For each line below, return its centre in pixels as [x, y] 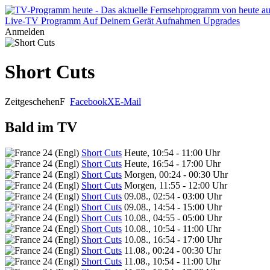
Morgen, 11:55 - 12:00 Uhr [176, 185]
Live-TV [22, 21]
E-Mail [128, 101]
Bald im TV [41, 127]
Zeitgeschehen [32, 101]
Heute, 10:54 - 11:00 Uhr [172, 152]
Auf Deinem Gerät [118, 21]
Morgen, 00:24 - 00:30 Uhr [176, 174]
